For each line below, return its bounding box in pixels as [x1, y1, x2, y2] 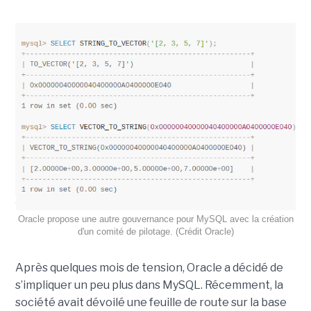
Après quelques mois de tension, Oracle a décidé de [15, 260, 283, 274]
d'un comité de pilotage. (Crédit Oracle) [77, 226, 234, 237]
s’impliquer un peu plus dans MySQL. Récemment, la [15, 278, 283, 292]
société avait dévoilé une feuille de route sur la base [15, 295, 287, 309]
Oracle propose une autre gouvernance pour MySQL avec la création [17, 213, 294, 224]
